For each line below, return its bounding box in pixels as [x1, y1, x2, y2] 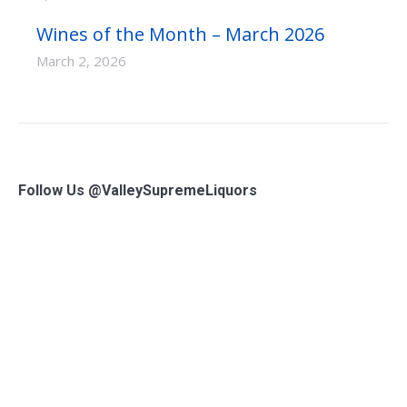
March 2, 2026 [36, 52, 126, 70]
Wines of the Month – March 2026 [36, 22, 324, 46]
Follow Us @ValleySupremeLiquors [18, 182, 257, 199]
